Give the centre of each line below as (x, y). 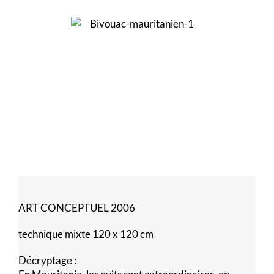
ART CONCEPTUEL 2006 (77, 207)
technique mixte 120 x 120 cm (86, 234)
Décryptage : (47, 260)
